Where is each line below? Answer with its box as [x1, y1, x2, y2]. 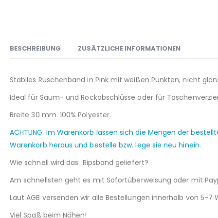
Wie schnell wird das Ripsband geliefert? [10, 157, 148, 167]
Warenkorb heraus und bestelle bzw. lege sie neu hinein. [10, 140, 201, 150]
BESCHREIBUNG [10, 43, 61, 53]
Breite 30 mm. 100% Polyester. [10, 109, 111, 120]
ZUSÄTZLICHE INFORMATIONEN [78, 43, 181, 53]
